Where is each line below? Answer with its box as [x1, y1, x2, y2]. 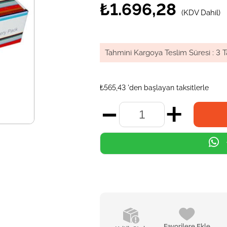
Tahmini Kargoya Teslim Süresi [105, 48, 211, 57]
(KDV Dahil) [181, 8, 221, 17]
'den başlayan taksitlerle [128, 84, 209, 92]
